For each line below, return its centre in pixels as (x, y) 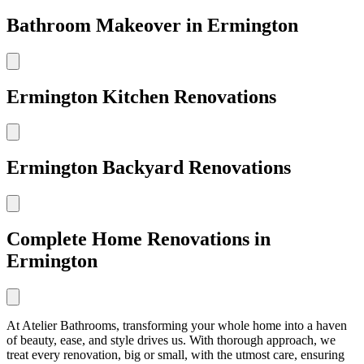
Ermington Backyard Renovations (149, 168)
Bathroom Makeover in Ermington (152, 25)
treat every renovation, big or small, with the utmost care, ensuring (175, 355)
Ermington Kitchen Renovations (141, 96)
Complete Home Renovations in (139, 239)
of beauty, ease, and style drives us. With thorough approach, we (171, 340)
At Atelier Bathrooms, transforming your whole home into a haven (177, 326)
